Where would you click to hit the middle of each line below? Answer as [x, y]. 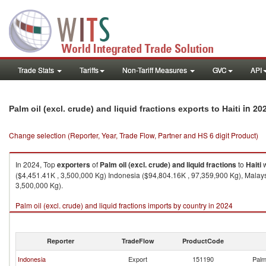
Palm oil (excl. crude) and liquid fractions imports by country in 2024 [124, 205]
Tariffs [89, 70]
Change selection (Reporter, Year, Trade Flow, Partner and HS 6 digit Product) [134, 135]
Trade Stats [37, 70]
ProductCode [203, 241]
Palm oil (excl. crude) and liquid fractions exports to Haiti [125, 109]
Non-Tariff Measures [156, 70]
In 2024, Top [36, 164]
